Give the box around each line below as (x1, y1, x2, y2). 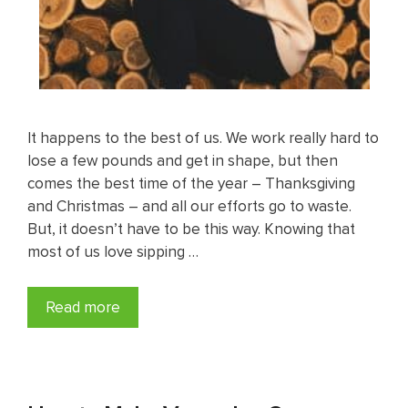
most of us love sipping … (27, 240, 199, 262)
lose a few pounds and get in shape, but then (27, 149, 338, 171)
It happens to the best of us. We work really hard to (27, 127, 379, 148)
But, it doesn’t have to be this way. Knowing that (27, 218, 355, 240)
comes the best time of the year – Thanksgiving (27, 172, 355, 194)
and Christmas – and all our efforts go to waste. (27, 195, 352, 217)
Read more (46, 295, 120, 318)
